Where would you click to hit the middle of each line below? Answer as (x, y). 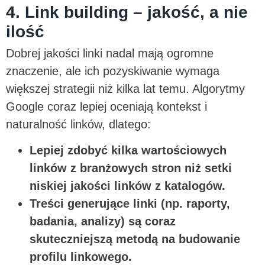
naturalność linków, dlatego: (80, 125)
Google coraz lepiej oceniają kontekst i (106, 107)
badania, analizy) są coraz (103, 222)
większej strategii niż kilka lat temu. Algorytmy (125, 89)
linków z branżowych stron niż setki (131, 168)
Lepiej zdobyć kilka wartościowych (128, 151)
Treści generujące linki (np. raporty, (130, 204)
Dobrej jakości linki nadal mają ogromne (110, 54)
